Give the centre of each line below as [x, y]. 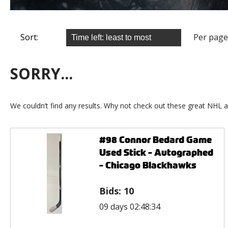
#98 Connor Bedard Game [155, 139]
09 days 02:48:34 [130, 206]
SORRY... [41, 73]
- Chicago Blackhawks [148, 165]
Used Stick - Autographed [156, 152]
